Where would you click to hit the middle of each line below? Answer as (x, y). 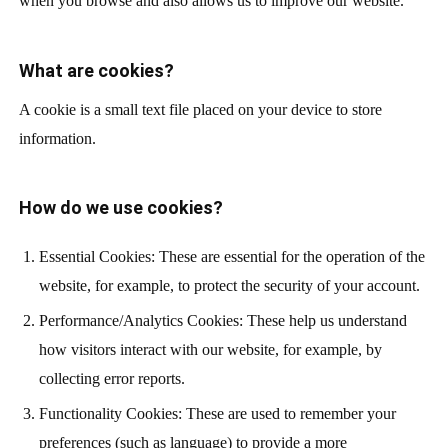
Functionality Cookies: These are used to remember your (217, 414)
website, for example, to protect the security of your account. (229, 286)
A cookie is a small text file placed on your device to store (200, 109)
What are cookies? (96, 70)
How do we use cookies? (120, 208)
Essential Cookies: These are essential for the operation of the (231, 257)
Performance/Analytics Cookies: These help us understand (222, 321)
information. (57, 138)
